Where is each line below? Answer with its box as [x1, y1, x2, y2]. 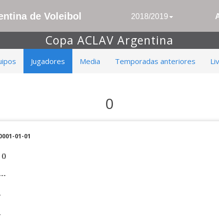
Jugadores [31, 56, 65, 66]
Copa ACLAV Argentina [45, 32, 174, 48]
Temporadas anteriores [115, 56, 196, 66]
